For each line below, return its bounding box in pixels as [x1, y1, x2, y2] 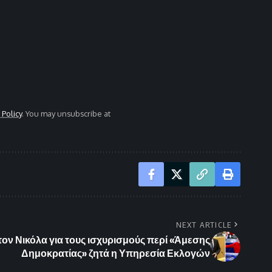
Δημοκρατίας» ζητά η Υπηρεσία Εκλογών [21, 247, 210, 260]
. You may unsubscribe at [22, 109, 110, 119]
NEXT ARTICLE [176, 220, 232, 230]
